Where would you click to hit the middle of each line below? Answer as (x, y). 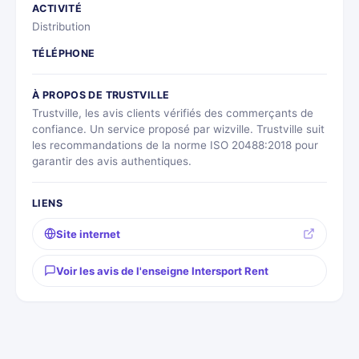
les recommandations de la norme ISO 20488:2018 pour (175, 145)
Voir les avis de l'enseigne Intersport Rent (162, 270)
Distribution (61, 26)
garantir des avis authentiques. (112, 161)
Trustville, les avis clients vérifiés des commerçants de (173, 113)
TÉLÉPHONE (64, 53)
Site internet (88, 234)
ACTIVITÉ (57, 8)
